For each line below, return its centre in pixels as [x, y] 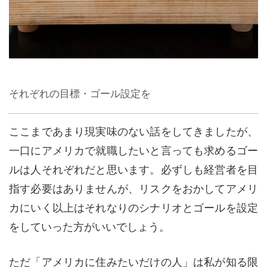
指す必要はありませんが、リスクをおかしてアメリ [133, 189]
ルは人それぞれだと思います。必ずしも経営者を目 [133, 170]
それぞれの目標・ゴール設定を [80, 94]
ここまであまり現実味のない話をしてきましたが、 [133, 131]
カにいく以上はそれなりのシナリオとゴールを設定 [133, 208]
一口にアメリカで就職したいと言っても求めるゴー [133, 150]
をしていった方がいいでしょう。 [89, 227]
